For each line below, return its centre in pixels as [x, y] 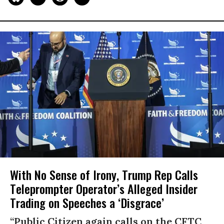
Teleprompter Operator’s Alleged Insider [104, 188]
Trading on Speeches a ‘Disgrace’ [87, 202]
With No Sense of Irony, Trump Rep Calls [104, 174]
